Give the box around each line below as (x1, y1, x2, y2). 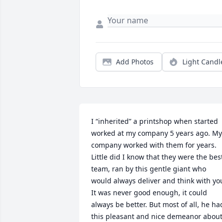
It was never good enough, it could (91, 188, 207, 197)
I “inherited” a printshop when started (91, 116, 218, 126)
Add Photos (116, 57, 154, 66)
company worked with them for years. (91, 140, 217, 150)
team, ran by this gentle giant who (91, 164, 206, 173)
